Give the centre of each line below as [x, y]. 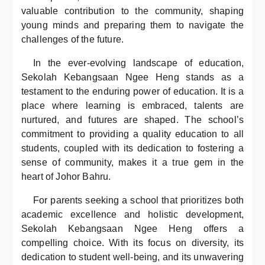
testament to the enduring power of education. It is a [132, 91]
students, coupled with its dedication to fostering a [132, 148]
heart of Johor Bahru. [66, 177]
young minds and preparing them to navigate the [132, 25]
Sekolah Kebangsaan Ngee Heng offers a [132, 229]
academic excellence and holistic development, [132, 214]
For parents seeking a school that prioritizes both [138, 200]
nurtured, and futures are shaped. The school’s [132, 120]
